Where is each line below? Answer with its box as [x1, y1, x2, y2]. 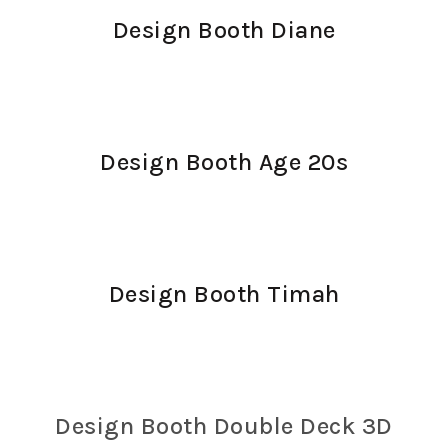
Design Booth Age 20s [100, 148, 348, 176]
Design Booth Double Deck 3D [55, 412, 393, 440]
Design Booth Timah [108, 280, 340, 308]
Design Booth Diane [112, 16, 336, 44]
